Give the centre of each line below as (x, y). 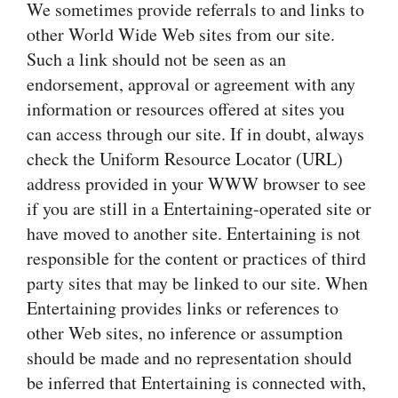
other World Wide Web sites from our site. (181, 34)
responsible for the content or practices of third (196, 258)
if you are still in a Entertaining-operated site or (199, 208)
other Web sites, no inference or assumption (185, 333)
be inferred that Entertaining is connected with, (196, 382)
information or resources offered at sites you (186, 109)
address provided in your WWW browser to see (196, 183)
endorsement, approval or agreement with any (191, 84)
